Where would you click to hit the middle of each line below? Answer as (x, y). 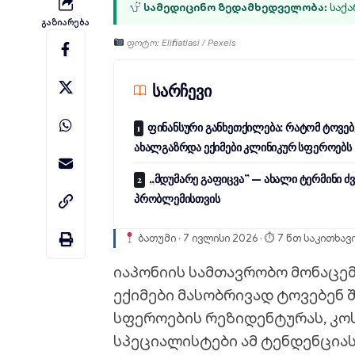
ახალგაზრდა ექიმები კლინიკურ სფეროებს (243, 147)
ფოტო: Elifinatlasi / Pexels (180, 42)
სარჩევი (182, 90)
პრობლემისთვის (177, 198)
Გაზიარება (65, 22)
